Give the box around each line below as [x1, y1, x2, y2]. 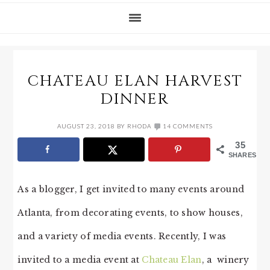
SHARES [228, 151, 257, 159]
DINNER [101, 89, 169, 109]
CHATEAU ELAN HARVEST [27, 71, 243, 91]
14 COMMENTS [163, 122, 213, 130]
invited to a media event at [17, 254, 142, 265]
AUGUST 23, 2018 [57, 122, 115, 130]
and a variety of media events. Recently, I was [17, 230, 227, 242]
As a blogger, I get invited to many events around [17, 183, 245, 195]
